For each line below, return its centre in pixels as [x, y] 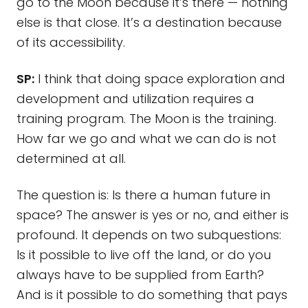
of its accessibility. [71, 42]
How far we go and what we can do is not [146, 139]
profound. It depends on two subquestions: [149, 235]
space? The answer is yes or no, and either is [153, 215]
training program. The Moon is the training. [146, 119]
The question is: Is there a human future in [143, 195]
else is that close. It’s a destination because [149, 22]
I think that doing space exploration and [160, 79]
